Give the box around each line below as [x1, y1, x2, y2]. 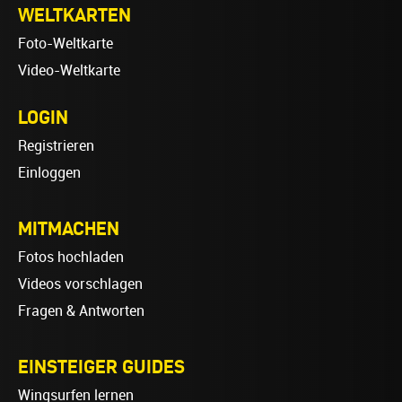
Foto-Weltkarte [18, 34, 113, 52]
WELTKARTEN [18, 3, 131, 25]
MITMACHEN [18, 216, 119, 239]
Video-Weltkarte [18, 61, 120, 79]
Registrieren [18, 136, 94, 154]
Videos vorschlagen [18, 275, 143, 293]
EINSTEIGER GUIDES [18, 354, 185, 377]
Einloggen [18, 163, 81, 181]
